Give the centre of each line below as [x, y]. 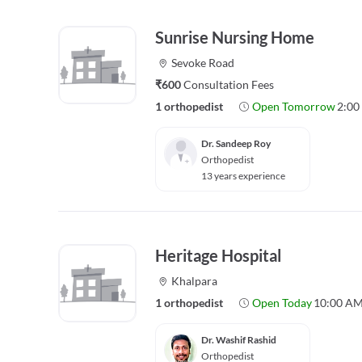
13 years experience [243, 176]
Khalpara [194, 281]
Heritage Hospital [218, 255]
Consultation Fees [229, 84]
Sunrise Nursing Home [235, 37]
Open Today [282, 303]
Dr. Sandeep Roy [236, 143]
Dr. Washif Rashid [239, 340]
